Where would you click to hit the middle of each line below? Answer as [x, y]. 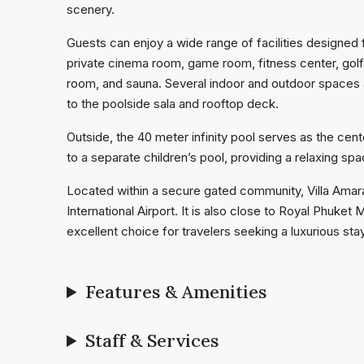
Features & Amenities [176, 292]
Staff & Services [152, 340]
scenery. [91, 9]
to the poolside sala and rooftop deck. [173, 104]
